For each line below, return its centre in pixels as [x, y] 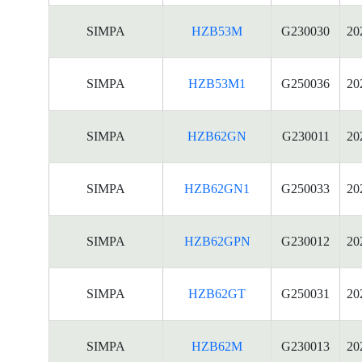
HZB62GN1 [217, 189]
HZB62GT [217, 294]
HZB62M [217, 346]
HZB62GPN [217, 241]
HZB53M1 [217, 84]
